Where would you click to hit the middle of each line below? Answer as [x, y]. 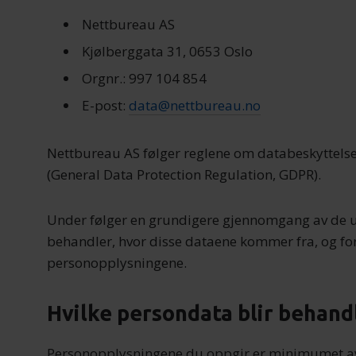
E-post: [105, 105]
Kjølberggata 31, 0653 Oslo [167, 52]
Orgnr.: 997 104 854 [144, 78]
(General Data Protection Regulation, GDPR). [184, 175]
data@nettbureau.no [194, 105]
